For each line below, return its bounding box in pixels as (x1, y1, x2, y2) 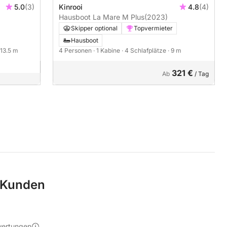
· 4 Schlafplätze (122, 46, 168, 54)
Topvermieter (134, 24, 173, 32)
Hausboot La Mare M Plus (59, 12, 144, 21)
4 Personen (59, 46, 93, 54)
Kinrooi (59, 2, 83, 11)
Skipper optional (71, 24, 118, 32)
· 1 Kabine (93, 46, 122, 54)
